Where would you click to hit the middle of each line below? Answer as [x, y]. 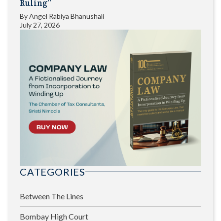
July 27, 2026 [40, 25]
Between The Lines [52, 196]
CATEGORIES [53, 171]
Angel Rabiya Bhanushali [67, 16]
